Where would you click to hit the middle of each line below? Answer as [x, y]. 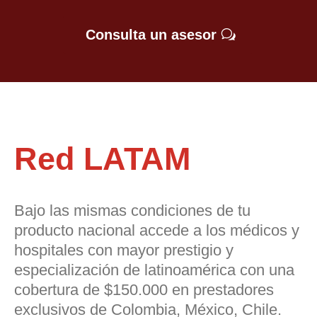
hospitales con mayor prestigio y [124, 250]
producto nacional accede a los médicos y [157, 230]
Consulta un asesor [151, 34]
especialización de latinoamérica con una [154, 270]
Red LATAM [102, 158]
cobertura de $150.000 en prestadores [144, 289]
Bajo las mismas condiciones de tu [132, 210]
